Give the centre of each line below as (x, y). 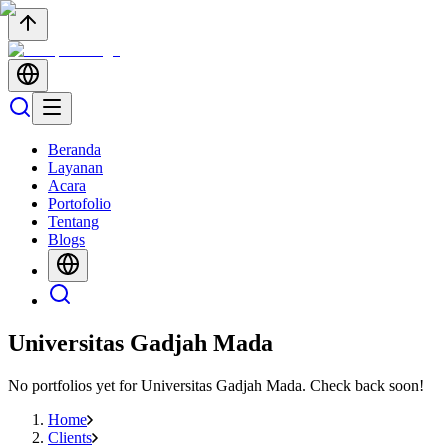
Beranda (74, 149)
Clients (70, 437)
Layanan (75, 167)
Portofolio (79, 203)
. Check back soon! (363, 385)
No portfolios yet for (74, 385)
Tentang (73, 221)
